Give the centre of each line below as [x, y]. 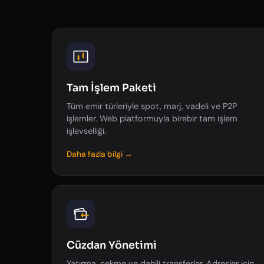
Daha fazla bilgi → [100, 154]
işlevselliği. [86, 131]
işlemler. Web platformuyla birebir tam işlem [152, 118]
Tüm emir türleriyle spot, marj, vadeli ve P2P [152, 106]
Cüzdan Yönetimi [112, 245]
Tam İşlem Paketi [111, 88]
